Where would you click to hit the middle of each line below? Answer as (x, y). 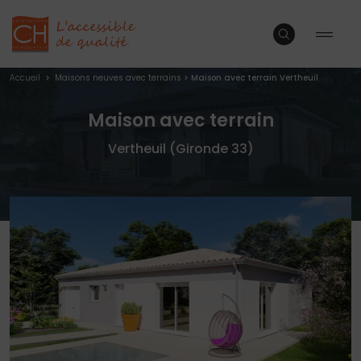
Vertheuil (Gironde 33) (180, 149)
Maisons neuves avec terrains (118, 78)
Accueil (26, 78)
